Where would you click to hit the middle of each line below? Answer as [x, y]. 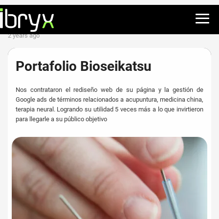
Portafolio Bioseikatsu [84, 66]
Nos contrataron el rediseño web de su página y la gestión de [109, 90]
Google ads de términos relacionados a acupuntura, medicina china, [109, 99]
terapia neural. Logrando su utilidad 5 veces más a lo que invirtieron [109, 109]
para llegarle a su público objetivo [61, 119]
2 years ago [25, 35]
